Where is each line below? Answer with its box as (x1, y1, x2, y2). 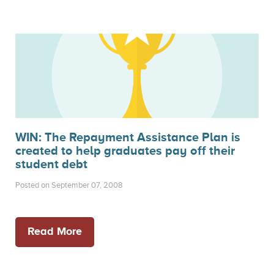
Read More (28, 225, 82, 237)
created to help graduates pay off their (15, 144, 235, 157)
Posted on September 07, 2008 (15, 180, 123, 190)
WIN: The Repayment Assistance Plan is (15, 130, 240, 144)
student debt (15, 157, 87, 171)
